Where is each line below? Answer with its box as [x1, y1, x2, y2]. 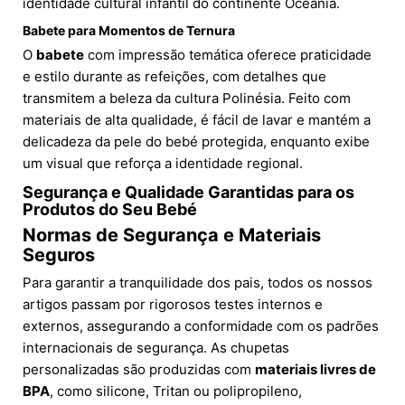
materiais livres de [255, 361, 376, 379]
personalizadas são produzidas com [23, 361, 255, 379]
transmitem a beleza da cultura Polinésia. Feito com [23, 89, 351, 108]
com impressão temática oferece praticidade [84, 46, 372, 64]
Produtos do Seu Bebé [23, 200, 197, 220]
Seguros [23, 244, 95, 267]
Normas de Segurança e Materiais [23, 224, 321, 247]
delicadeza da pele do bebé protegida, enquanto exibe [23, 133, 370, 151]
